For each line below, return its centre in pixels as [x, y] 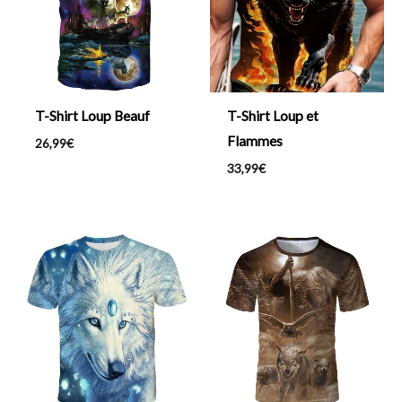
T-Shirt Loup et [272, 115]
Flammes [254, 140]
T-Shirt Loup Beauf [92, 115]
